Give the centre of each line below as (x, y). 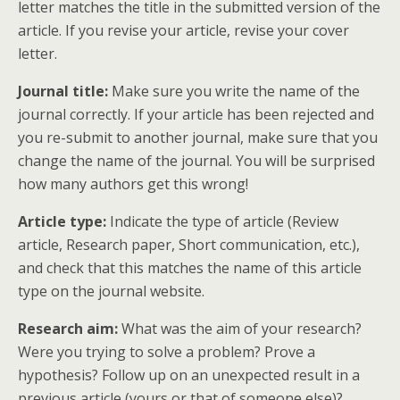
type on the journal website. (111, 291)
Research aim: (70, 329)
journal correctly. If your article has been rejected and (196, 114)
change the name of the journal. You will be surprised (196, 161)
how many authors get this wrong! (133, 184)
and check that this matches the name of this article (190, 268)
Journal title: (65, 91)
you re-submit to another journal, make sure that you (198, 137)
